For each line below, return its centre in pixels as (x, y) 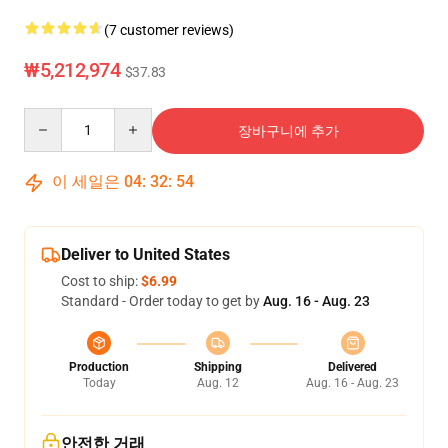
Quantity (50, 117)
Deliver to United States (145, 254)
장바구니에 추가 (288, 131)
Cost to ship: (101, 281)
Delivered (352, 367)
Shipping (217, 367)
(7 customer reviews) (169, 30)
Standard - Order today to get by (162, 301)
